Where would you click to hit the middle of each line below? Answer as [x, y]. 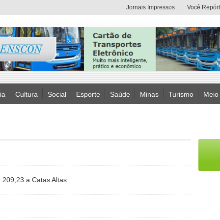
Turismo [181, 94]
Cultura [27, 94]
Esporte [88, 94]
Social [57, 94]
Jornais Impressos [151, 7]
